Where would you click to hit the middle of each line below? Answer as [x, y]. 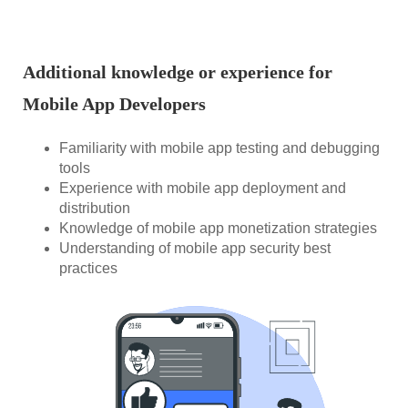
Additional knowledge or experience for [178, 71]
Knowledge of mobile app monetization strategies [218, 228]
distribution [95, 208]
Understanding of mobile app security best [195, 248]
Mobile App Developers [114, 103]
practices [88, 268]
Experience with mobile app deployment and [203, 188]
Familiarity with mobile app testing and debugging [219, 148]
